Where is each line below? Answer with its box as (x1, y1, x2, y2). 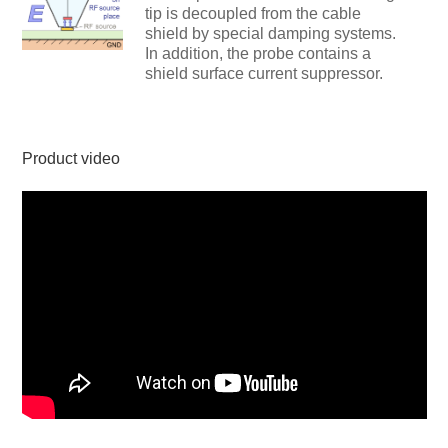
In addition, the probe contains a (144, 44, 371, 62)
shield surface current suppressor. (144, 64, 383, 82)
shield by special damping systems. (144, 24, 396, 42)
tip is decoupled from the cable (144, 4, 361, 22)
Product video (21, 150, 120, 168)
